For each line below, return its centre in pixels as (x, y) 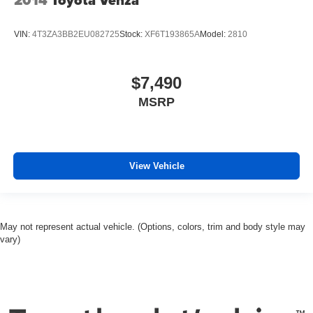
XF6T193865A (172, 35)
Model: (214, 35)
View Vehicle (156, 166)
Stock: (132, 35)
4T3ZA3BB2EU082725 (76, 35)
